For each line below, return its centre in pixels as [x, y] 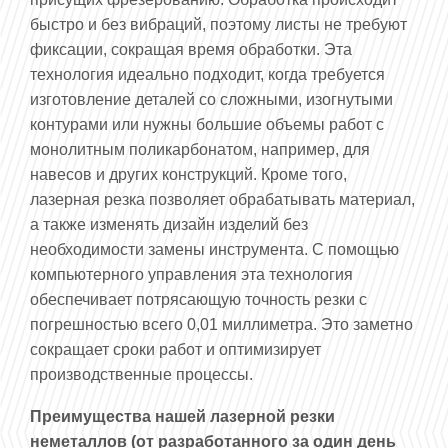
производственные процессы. [141, 375]
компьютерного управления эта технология [191, 275]
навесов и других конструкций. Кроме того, [188, 175]
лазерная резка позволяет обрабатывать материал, [222, 200]
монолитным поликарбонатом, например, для [200, 150]
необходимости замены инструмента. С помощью [214, 250]
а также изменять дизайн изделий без [169, 225]
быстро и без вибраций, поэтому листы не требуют [218, 25]
